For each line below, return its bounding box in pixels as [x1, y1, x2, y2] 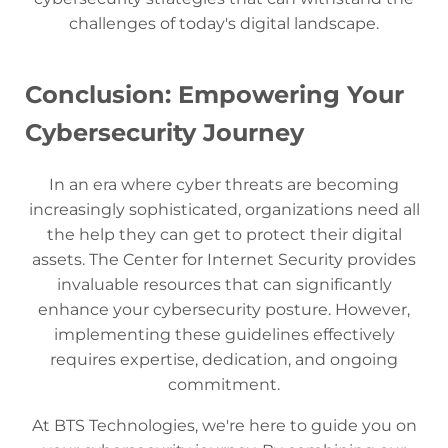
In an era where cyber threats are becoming [49, 174, 399, 194]
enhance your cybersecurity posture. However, [38, 299, 410, 319]
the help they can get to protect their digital [46, 224, 402, 244]
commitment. [168, 374, 280, 394]
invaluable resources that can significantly [56, 274, 392, 294]
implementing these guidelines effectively [53, 324, 395, 344]
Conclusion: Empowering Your [25, 79, 404, 109]
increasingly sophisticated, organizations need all [28, 199, 420, 219]
